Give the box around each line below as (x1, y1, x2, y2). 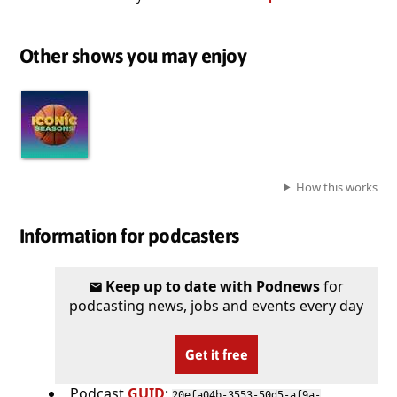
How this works (296, 178, 378, 195)
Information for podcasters (19, 224, 239, 248)
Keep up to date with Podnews (105, 276, 321, 296)
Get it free (184, 346, 248, 362)
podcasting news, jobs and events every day (69, 295, 363, 315)
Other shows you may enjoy (19, 43, 246, 67)
